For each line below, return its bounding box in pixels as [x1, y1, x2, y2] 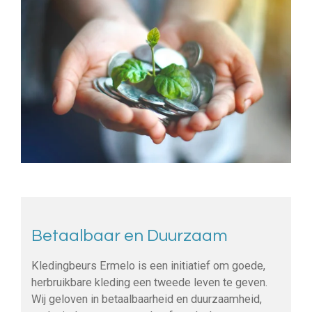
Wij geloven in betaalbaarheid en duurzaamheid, [31, 292, 262, 306]
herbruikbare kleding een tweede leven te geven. [31, 276, 267, 290]
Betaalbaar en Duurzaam [31, 226, 231, 244]
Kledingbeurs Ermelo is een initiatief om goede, [31, 259, 265, 273]
